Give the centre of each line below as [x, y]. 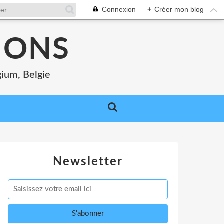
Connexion [119, 9]
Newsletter [88, 162]
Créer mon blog [179, 9]
